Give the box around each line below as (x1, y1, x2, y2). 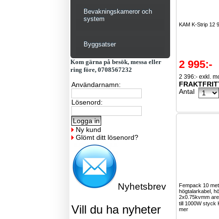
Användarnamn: (71, 81, 121, 88)
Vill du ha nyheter (71, 203, 161, 216)
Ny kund (76, 126, 102, 133)
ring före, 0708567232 (70, 66, 132, 73)
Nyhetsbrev (118, 181, 167, 192)
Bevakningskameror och (84, 8, 153, 15)
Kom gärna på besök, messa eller (70, 58, 162, 66)
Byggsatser (84, 41, 116, 48)
